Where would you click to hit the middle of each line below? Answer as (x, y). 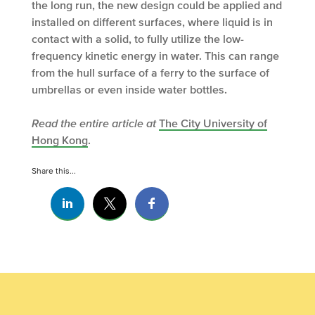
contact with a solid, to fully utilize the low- (138, 39)
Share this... (54, 171)
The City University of (213, 123)
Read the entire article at (95, 123)
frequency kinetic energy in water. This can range (155, 56)
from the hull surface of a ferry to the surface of (150, 73)
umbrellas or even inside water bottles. (129, 90)
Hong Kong (60, 140)
